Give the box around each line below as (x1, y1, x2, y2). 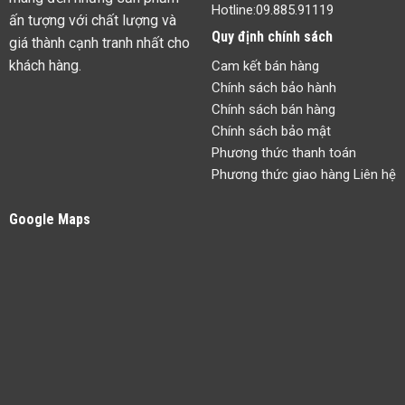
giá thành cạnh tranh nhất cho (8, 34, 190, 52)
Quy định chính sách (211, 27, 333, 45)
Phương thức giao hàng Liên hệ (211, 165, 396, 183)
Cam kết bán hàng (211, 57, 319, 74)
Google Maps (8, 210, 90, 228)
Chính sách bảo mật (211, 122, 331, 139)
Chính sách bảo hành (211, 79, 336, 96)
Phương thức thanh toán (211, 144, 356, 161)
